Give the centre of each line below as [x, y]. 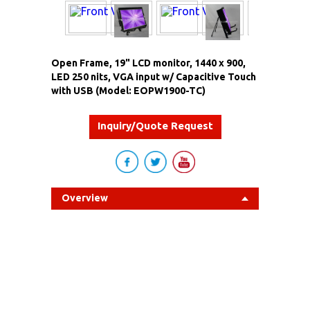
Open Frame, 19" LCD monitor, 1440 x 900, [148, 63]
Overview [85, 198]
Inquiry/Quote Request [155, 125]
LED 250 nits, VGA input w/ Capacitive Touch [154, 76]
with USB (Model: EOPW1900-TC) [128, 90]
